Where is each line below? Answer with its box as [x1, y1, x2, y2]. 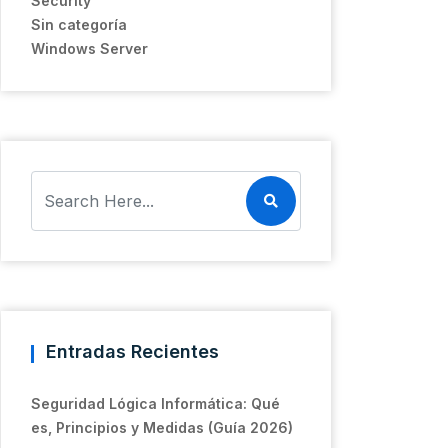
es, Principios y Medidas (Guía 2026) [31, 419, 293, 436]
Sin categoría [31, 16, 127, 33]
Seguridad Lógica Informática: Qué [31, 395, 280, 412]
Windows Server [31, 40, 148, 57]
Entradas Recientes [46, 341, 219, 362]
